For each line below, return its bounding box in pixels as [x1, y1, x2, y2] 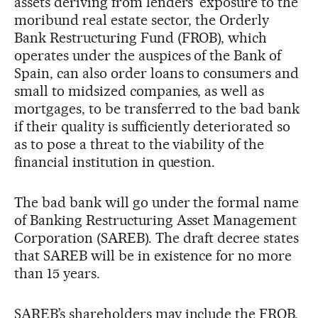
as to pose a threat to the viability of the [14, 136, 265, 153]
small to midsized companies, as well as [14, 82, 265, 99]
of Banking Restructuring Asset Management [14, 212, 297, 229]
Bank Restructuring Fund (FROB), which [14, 29, 268, 46]
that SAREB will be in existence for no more [14, 247, 292, 264]
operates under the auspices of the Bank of [14, 47, 282, 64]
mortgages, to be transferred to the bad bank [14, 100, 300, 117]
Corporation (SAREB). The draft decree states [14, 229, 300, 246]
